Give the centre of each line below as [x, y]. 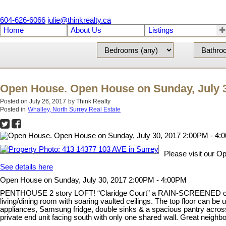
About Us [86, 30]
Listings [161, 30]
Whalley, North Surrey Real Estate [74, 110]
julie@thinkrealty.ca [79, 20]
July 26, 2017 [48, 102]
